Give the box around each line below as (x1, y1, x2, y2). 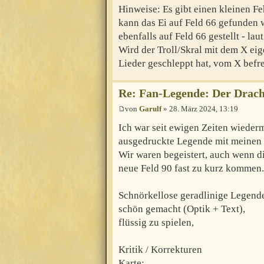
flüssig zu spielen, (118, 216, 194, 228)
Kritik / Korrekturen (118, 243, 202, 255)
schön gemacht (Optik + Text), (118, 203, 245, 214)
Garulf (139, 104, 161, 113)
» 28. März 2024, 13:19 (161, 104, 238, 113)
